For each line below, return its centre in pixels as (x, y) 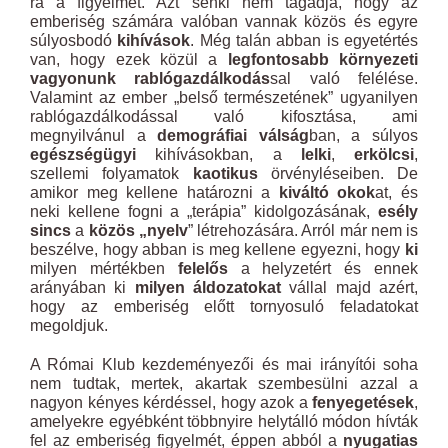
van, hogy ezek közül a (129, 59)
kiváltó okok (327, 192)
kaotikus (225, 173)
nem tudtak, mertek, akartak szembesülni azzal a (224, 383)
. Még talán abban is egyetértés (304, 40)
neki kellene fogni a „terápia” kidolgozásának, (204, 211)
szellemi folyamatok (111, 173)
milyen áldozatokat (208, 287)
